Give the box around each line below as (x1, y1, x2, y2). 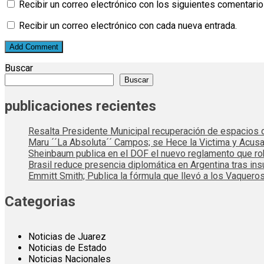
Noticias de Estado (28, 242, 107, 254)
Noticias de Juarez (28, 231, 106, 243)
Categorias (5, 193, 75, 210)
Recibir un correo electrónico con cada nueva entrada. (19, 19, 237, 31)
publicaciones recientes (5, 97, 156, 114)
